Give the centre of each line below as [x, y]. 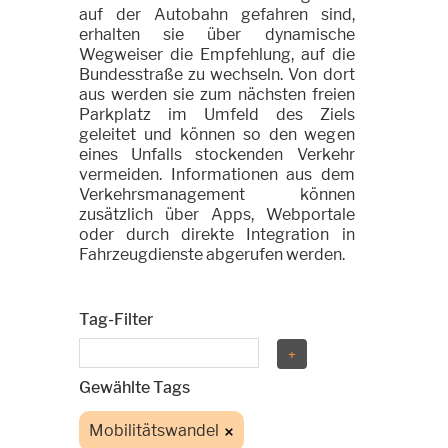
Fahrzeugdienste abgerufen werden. [212, 254]
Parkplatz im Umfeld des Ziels [217, 114]
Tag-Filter [116, 319]
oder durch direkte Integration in [217, 234]
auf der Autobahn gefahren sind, [217, 14]
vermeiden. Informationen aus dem [217, 174]
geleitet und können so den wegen [217, 134]
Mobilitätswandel [154, 430]
